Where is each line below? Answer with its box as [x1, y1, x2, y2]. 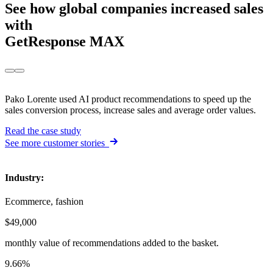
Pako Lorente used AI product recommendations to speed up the [5, 93, 251, 104]
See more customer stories [5, 137, 107, 148]
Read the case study [5, 125, 81, 136]
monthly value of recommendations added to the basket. [5, 238, 219, 249]
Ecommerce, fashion [5, 196, 83, 207]
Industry [5, 172, 41, 183]
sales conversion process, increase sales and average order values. [5, 104, 256, 115]
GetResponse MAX [5, 33, 124, 49]
